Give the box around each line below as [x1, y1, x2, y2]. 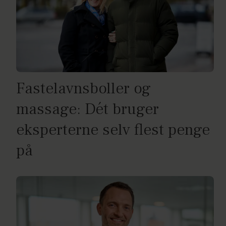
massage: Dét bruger [16, 99, 159, 120]
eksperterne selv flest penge [16, 120, 210, 141]
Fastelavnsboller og [16, 78, 151, 99]
